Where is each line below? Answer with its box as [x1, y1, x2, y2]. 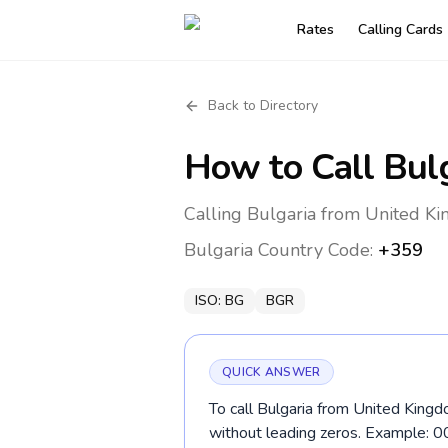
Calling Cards [358, 20, 443, 39]
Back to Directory [208, 96, 318, 115]
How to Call [184, 143, 384, 192]
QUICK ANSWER [222, 364, 321, 380]
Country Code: [253, 238, 378, 262]
